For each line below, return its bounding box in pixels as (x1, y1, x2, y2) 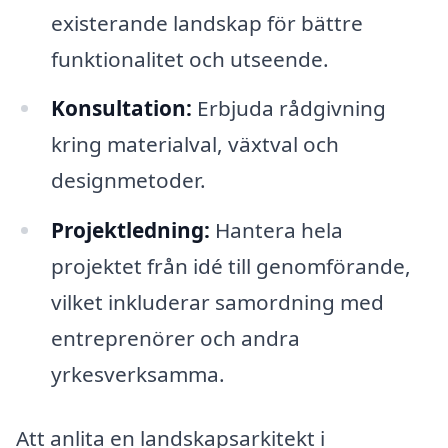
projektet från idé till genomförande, (50, 252, 411, 281)
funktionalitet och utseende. (50, 44, 329, 73)
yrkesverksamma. (50, 360, 225, 389)
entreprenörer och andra (50, 324, 300, 353)
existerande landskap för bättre (50, 8, 363, 37)
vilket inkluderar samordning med (50, 288, 384, 317)
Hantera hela (209, 216, 343, 245)
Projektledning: (50, 216, 210, 245)
